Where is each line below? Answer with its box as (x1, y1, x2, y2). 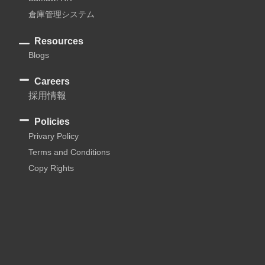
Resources (34, 35, 83, 46)
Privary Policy (28, 131, 79, 141)
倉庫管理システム (28, 9, 95, 19)
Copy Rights (28, 163, 74, 173)
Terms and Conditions (28, 147, 110, 157)
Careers (34, 76, 70, 86)
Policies (34, 116, 70, 127)
